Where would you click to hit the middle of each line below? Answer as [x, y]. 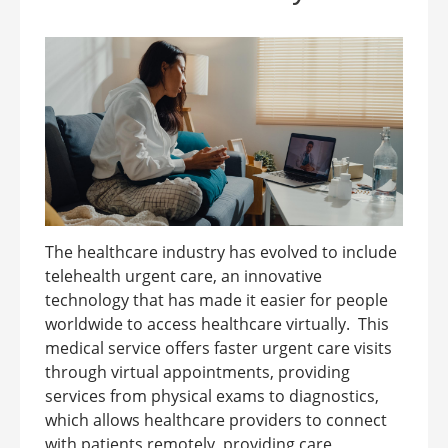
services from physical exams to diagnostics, [212, 395]
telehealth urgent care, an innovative [183, 275]
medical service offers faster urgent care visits [218, 347]
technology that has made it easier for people [216, 299]
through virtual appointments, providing [197, 371]
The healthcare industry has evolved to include [221, 251]
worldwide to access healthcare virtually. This [217, 323]
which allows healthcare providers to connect [216, 419]
